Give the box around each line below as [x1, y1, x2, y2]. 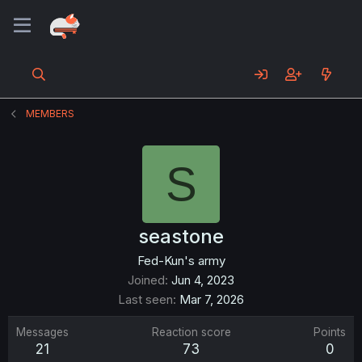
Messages [16, 326, 69, 339]
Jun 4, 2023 [171, 272, 234, 288]
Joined [128, 272, 165, 288]
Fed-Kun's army [137, 253, 225, 268]
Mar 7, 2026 [179, 292, 244, 307]
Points [314, 326, 346, 339]
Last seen [118, 292, 173, 307]
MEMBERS [26, 107, 75, 120]
